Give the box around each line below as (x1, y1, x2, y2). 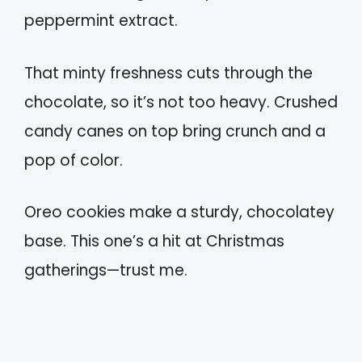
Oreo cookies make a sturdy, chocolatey (24, 201, 335, 224)
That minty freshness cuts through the (24, 61, 313, 84)
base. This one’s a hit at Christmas (24, 230, 284, 253)
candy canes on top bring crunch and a (24, 120, 326, 142)
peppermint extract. (24, 10, 178, 32)
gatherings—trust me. (24, 259, 187, 282)
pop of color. (24, 149, 123, 171)
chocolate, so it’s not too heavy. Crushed (24, 90, 338, 113)
